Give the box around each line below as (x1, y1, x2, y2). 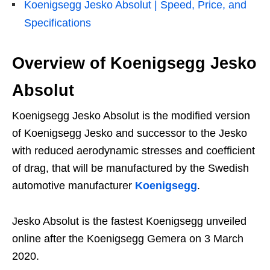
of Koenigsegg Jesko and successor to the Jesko (12, 127, 247, 139)
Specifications (24, 16, 91, 29)
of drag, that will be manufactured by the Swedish (12, 162, 249, 174)
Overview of (12, 54, 110, 72)
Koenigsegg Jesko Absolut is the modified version (12, 109, 250, 122)
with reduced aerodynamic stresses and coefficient (12, 144, 255, 157)
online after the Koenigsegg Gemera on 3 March (12, 232, 243, 245)
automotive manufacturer (12, 179, 135, 192)
